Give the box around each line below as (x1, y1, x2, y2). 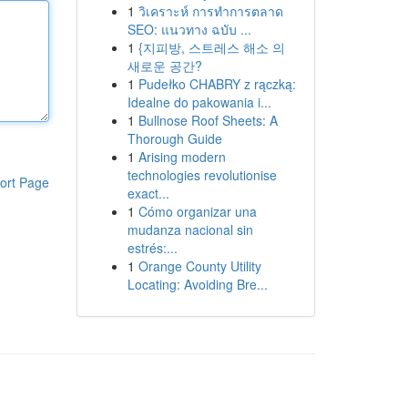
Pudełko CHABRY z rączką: (138, 75, 296, 93)
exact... (127, 184, 169, 202)
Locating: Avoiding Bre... (127, 275, 268, 293)
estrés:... (127, 239, 178, 257)
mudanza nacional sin (127, 220, 253, 239)
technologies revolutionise (127, 166, 277, 184)
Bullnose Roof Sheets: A (138, 111, 278, 129)
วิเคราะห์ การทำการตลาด (138, 2, 283, 20)
